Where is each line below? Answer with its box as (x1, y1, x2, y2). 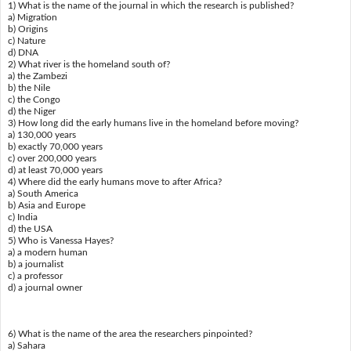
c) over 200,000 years (7, 153, 96, 163)
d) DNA (7, 47, 38, 57)
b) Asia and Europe (7, 200, 85, 210)
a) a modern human (7, 247, 88, 257)
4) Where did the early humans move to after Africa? (7, 176, 222, 186)
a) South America (7, 188, 78, 198)
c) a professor (7, 270, 63, 280)
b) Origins (7, 24, 48, 34)
